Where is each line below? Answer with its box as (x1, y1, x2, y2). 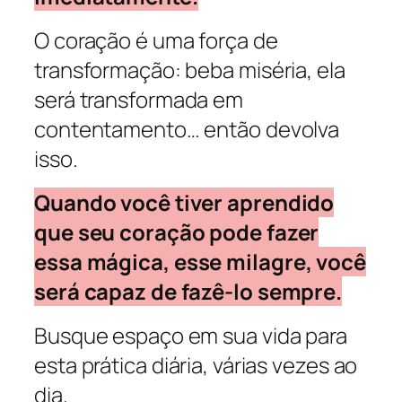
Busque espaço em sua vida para (34, 320, 347, 351)
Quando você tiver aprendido (34, 188, 335, 218)
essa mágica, (34, 247, 174, 277)
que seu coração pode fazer (34, 217, 319, 248)
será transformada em (34, 83, 243, 114)
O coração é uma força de (34, 24, 278, 55)
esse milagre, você (173, 247, 366, 277)
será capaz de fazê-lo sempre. (34, 276, 343, 307)
